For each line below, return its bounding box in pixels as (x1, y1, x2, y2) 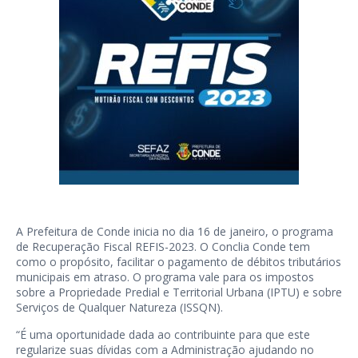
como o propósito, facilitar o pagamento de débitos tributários (16, 254, 341, 269)
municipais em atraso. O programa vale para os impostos (16, 269, 314, 284)
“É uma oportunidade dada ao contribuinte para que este (16, 327, 310, 342)
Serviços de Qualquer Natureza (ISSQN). (16, 300, 223, 315)
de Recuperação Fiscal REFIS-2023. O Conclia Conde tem (16, 239, 310, 254)
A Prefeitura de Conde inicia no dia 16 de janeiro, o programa (16, 224, 333, 239)
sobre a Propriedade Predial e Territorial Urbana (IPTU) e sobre (16, 284, 342, 300)
